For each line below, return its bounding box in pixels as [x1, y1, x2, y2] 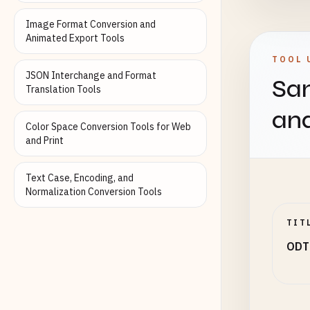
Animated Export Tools [26, 32, 125, 44]
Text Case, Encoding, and [26, 172, 134, 184]
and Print [26, 134, 64, 147]
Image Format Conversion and [26, 18, 156, 30]
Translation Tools [26, 83, 101, 95]
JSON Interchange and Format [26, 69, 156, 82]
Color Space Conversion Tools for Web [26, 120, 191, 133]
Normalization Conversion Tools [26, 185, 162, 198]
